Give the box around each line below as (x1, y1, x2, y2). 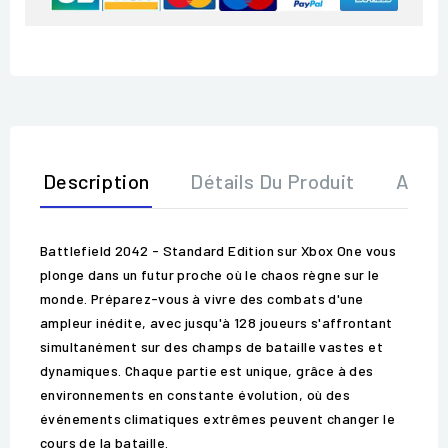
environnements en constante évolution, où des (40, 386, 350, 404)
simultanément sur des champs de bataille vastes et (40, 338, 383, 356)
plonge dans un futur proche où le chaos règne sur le (40, 266, 380, 284)
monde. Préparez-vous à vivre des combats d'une (40, 290, 364, 308)
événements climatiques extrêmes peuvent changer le (40, 410, 395, 428)
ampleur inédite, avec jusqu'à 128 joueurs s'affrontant (40, 314, 393, 332)
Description (43, 169, 150, 194)
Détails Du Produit (190, 169, 355, 194)
